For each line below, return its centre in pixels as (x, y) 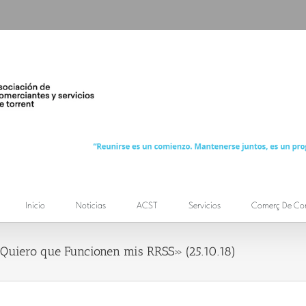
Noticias (91, 206)
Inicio (35, 206)
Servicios (205, 206)
